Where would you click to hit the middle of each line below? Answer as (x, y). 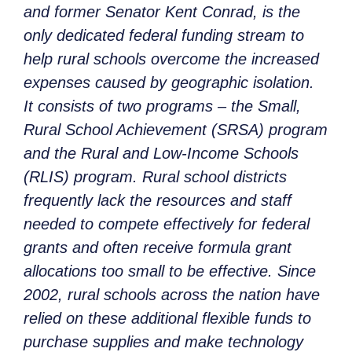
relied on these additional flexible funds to (167, 318)
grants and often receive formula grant (158, 247)
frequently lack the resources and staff (158, 200)
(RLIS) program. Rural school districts (155, 176)
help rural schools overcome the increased (171, 59)
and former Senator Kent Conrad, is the (162, 11)
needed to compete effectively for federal (167, 224)
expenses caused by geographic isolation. (171, 82)
